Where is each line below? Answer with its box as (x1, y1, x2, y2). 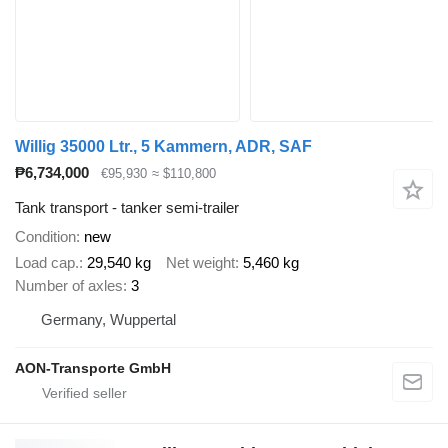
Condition (15, 227, 76, 245)
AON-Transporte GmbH (15, 360, 171, 377)
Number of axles (15, 277, 123, 295)
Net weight (166, 254, 235, 272)
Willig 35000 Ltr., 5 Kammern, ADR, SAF (15, 138, 312, 156)
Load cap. (15, 254, 79, 272)
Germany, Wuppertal (41, 311, 176, 329)
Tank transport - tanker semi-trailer (15, 198, 239, 216)
